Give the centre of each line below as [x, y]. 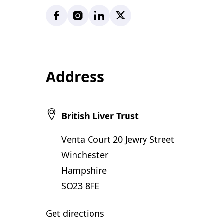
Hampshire [84, 170]
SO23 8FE [80, 186]
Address [75, 77]
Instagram [88, 12]
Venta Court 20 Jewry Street [118, 139]
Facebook [65, 12]
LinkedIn [106, 12]
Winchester [85, 155]
